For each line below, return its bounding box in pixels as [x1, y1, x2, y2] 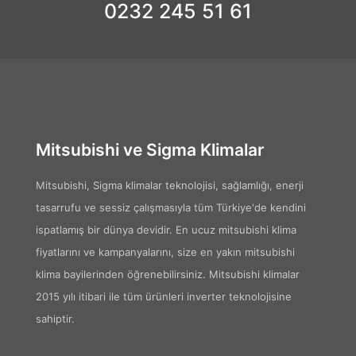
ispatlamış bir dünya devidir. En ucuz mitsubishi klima [36, 223, 296, 236]
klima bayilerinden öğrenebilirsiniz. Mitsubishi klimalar [36, 268, 300, 281]
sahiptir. [36, 312, 75, 325]
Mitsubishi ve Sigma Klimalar [36, 140, 264, 160]
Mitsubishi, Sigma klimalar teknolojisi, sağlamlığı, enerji [36, 179, 304, 192]
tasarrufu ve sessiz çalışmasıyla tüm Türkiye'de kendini [36, 201, 306, 214]
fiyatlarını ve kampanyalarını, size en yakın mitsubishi [36, 246, 295, 258]
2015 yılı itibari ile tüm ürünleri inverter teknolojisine [36, 290, 292, 303]
